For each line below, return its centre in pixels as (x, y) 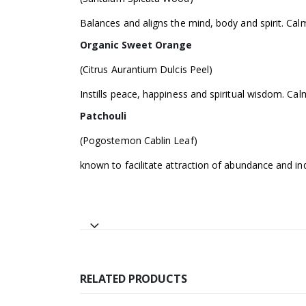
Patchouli (103, 116)
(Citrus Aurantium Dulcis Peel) (147, 70)
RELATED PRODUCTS (134, 279)
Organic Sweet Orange (136, 45)
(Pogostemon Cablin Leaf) (139, 141)
